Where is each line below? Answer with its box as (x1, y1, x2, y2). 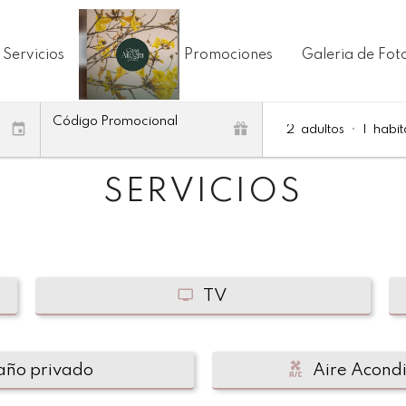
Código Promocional (53, 114, 178, 128)
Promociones (183, 48, 273, 63)
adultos (301, 122, 344, 136)
